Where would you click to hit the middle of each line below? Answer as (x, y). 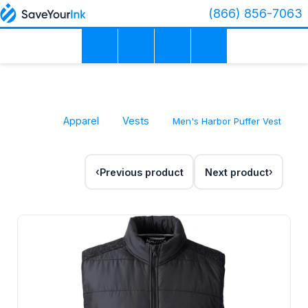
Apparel (81, 121)
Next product (236, 172)
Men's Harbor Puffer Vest (227, 121)
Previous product (141, 172)
